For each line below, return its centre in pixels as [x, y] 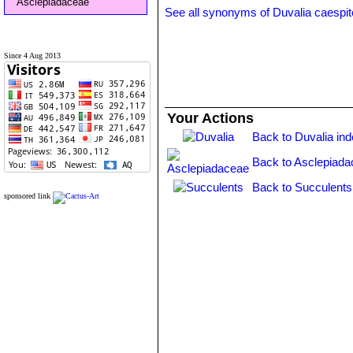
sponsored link [27, 196]
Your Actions [211, 118]
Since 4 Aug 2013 [32, 56]
